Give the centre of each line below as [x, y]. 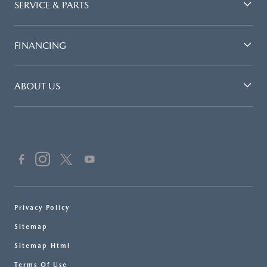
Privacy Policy [42, 207]
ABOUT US [37, 86]
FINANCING [40, 45]
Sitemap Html [42, 246]
